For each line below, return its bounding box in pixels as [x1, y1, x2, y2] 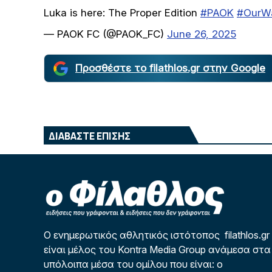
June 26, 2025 [167, 28, 236, 41]
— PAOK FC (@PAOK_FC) [44, 28, 167, 41]
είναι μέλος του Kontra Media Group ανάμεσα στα [44, 243, 271, 256]
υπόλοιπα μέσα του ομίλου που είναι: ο [44, 258, 223, 271]
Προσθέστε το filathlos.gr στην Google [75, 62, 265, 75]
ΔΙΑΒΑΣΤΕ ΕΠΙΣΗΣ [49, 129, 131, 143]
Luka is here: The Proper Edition [44, 7, 200, 19]
